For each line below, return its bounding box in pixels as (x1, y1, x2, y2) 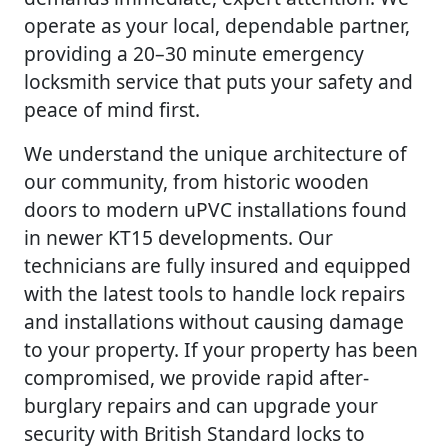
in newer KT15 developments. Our (24, 223, 333, 251)
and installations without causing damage (24, 307, 404, 335)
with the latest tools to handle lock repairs (24, 279, 405, 307)
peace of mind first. (24, 95, 200, 123)
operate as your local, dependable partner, (24, 11, 410, 39)
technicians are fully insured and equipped (24, 251, 411, 279)
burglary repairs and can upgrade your (24, 391, 378, 419)
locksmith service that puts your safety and (24, 67, 413, 95)
